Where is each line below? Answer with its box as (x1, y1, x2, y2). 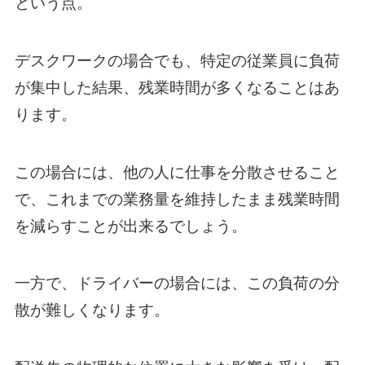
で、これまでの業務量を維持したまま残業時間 (14, 190, 340, 208)
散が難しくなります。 (14, 301, 169, 319)
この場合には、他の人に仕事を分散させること (14, 163, 340, 181)
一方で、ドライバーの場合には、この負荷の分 (14, 275, 340, 292)
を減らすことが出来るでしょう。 (14, 217, 247, 235)
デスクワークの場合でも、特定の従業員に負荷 (14, 52, 340, 70)
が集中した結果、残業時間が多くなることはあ (14, 79, 340, 97)
